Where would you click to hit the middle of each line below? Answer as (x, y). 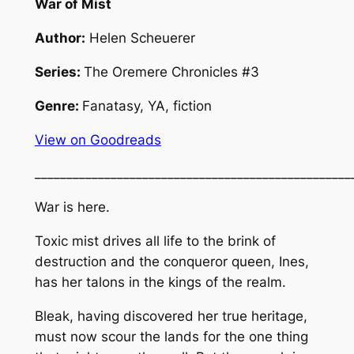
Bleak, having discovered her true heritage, (171, 316)
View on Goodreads (98, 139)
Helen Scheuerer (140, 38)
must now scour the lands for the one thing (171, 336)
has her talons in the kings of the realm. (160, 282)
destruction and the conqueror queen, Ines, (171, 262)
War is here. (72, 207)
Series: (59, 72)
